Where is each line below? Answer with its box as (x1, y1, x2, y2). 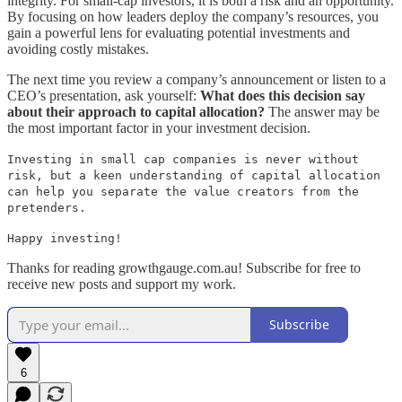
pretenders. (7, 200, 86, 214)
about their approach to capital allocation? (7, 103, 265, 119)
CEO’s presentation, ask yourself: (7, 87, 200, 103)
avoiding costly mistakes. (7, 40, 149, 57)
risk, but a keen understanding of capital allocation (7, 168, 380, 182)
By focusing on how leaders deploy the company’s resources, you (7, 8, 379, 24)
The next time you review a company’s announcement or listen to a (7, 71, 386, 87)
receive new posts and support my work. (7, 275, 236, 292)
